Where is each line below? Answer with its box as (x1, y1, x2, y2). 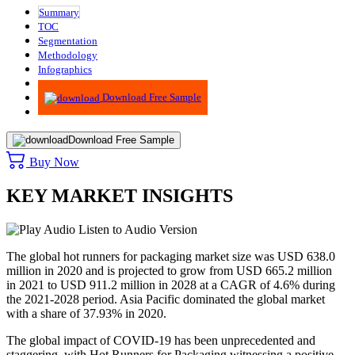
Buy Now (26, 155, 79, 169)
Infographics (38, 63, 92, 75)
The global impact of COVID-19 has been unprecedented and (6, 333, 315, 347)
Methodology (38, 48, 97, 61)
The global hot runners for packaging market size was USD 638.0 (6, 249, 335, 263)
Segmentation (38, 34, 97, 47)
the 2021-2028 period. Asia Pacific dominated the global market (6, 292, 325, 306)
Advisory (38, 77, 78, 90)
